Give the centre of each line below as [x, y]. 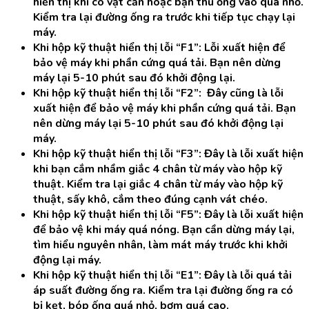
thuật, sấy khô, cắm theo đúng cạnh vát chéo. [150, 199]
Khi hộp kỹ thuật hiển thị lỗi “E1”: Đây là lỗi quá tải [162, 275]
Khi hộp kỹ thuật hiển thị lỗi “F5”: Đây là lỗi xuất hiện [168, 215]
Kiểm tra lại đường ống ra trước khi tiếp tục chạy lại [164, 17]
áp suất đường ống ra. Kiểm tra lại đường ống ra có [163, 290]
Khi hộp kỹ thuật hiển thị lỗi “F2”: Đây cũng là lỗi [158, 93]
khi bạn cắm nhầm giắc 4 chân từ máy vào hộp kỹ [158, 169]
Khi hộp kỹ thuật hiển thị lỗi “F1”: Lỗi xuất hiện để [159, 48]
